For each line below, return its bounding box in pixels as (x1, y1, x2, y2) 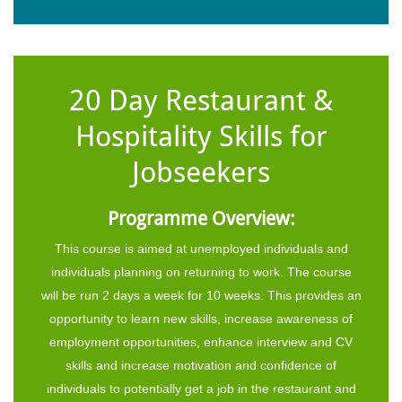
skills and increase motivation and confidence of (66, 357, 336, 372)
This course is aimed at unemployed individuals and (54, 240, 348, 256)
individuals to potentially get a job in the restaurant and (46, 380, 356, 396)
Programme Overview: (107, 207, 295, 230)
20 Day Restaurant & (69, 83, 333, 118)
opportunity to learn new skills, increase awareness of (49, 310, 353, 326)
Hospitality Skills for (74, 118, 328, 153)
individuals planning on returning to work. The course (50, 264, 352, 279)
